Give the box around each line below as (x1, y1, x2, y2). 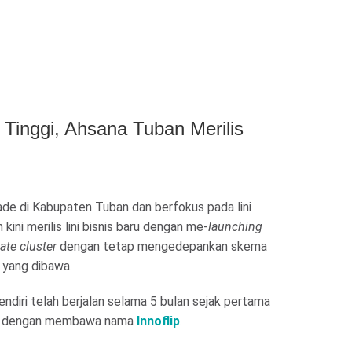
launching (208, 219, 262, 234)
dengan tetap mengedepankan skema (57, 239, 267, 254)
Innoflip (137, 313, 180, 328)
